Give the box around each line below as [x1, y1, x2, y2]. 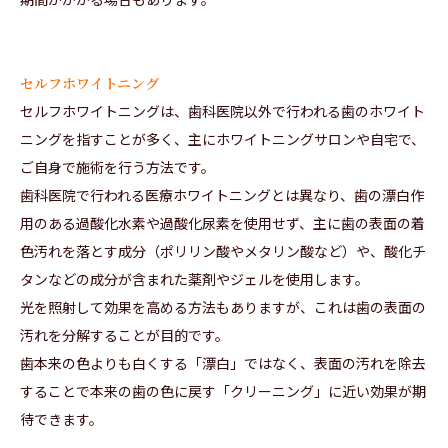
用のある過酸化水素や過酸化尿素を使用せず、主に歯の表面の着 [20, 213, 425, 234]
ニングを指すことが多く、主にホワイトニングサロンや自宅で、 [20, 129, 425, 150]
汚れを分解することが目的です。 [20, 325, 229, 346]
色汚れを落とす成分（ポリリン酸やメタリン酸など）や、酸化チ [20, 241, 426, 262]
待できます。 [20, 409, 103, 430]
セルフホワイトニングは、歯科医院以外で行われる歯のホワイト [20, 101, 425, 122]
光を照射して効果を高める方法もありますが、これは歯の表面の [20, 297, 426, 318]
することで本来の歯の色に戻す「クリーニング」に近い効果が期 [20, 381, 426, 402]
